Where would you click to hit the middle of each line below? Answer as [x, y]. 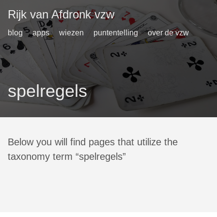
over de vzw [168, 33]
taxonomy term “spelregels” [67, 157]
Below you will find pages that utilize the [93, 142]
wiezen [71, 33]
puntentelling [116, 33]
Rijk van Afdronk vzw [61, 14]
